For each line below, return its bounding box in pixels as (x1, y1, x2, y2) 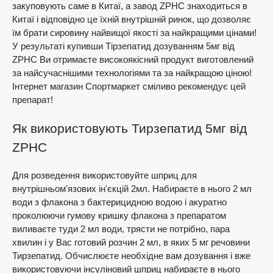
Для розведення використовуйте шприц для (12, 170, 197, 180)
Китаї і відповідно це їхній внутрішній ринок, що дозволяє (12, 14, 251, 24)
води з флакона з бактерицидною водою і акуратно (12, 197, 227, 207)
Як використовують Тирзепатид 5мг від (12, 121, 247, 135)
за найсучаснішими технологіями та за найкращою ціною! (12, 68, 252, 78)
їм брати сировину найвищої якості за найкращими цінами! (12, 27, 257, 38)
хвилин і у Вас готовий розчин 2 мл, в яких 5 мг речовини (12, 237, 250, 247)
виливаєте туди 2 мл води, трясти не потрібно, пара (12, 224, 230, 234)
